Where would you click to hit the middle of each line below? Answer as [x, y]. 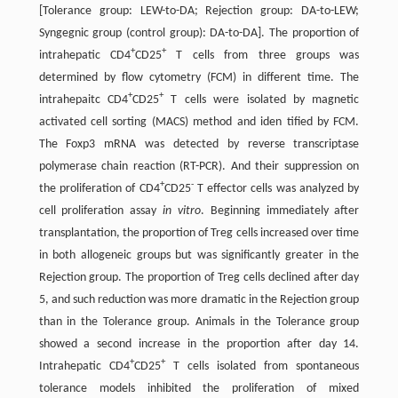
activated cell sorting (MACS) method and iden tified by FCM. [199, 122]
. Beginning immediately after [280, 211]
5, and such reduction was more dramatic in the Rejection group [199, 299]
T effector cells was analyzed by [276, 188]
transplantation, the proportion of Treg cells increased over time [199, 233]
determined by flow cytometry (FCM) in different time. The [199, 77]
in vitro [182, 211]
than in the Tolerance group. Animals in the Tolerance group [199, 322]
